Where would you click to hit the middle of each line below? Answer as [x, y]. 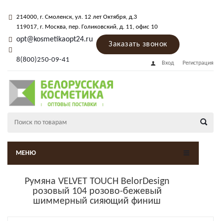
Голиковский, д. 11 [107, 27]
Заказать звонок [138, 44]
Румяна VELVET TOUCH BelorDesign [97, 182]
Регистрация [198, 63]
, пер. [74, 27]
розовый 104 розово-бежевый [97, 191]
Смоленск [58, 17]
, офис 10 [145, 27]
